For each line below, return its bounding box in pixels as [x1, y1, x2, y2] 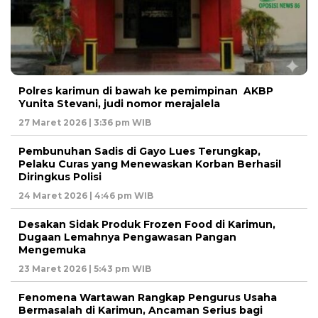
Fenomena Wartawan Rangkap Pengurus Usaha [18, 291, 277, 305]
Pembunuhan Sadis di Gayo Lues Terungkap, [18, 145, 261, 158]
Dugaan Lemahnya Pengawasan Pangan [18, 231, 236, 244]
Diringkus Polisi [18, 170, 102, 184]
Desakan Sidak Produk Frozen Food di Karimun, [18, 218, 275, 231]
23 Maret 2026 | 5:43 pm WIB [18, 263, 151, 275]
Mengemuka [18, 243, 86, 257]
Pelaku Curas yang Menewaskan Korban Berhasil [18, 158, 281, 171]
